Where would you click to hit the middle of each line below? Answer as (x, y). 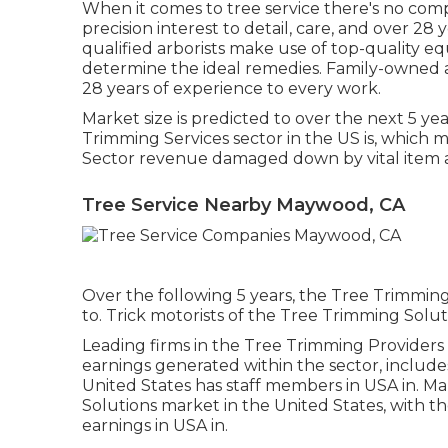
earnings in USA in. (155, 425)
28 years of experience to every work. (231, 88)
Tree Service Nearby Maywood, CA (243, 205)
